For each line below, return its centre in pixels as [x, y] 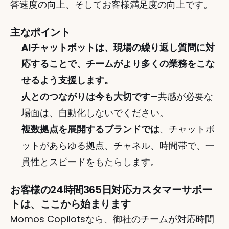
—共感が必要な [182, 96]
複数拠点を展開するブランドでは [90, 129]
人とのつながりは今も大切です [86, 96]
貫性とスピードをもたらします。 [90, 162]
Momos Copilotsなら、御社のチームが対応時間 [112, 219]
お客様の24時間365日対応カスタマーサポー [111, 190]
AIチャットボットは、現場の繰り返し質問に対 [118, 47]
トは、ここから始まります [71, 204]
